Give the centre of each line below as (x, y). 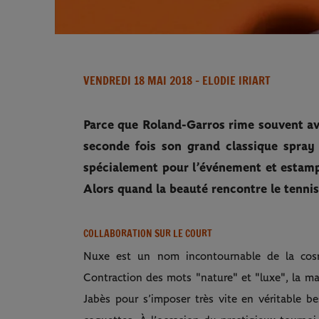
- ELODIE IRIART (231, 80)
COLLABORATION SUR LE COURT (148, 234)
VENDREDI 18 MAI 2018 (138, 80)
